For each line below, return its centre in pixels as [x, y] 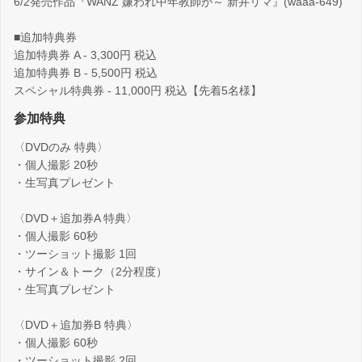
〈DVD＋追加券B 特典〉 [76, 325]
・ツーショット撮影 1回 [75, 254]
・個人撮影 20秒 [56, 165]
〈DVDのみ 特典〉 [61, 147]
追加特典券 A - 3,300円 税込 [85, 55]
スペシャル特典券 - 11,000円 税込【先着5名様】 [138, 91]
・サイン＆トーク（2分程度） [90, 272]
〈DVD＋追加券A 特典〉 [76, 219]
